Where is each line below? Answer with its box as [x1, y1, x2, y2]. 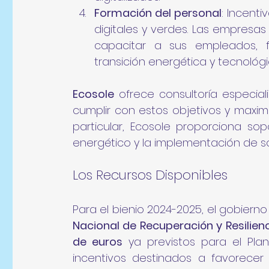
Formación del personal [94, 5, 222, 20]
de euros [73, 234, 122, 249]
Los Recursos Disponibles [73, 165, 228, 184]
